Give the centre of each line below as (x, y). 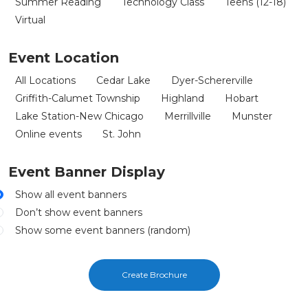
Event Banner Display (87, 172)
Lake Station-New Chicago (79, 116)
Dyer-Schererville (212, 80)
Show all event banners (71, 194)
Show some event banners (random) (103, 230)
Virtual (30, 20)
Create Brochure (154, 274)
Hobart (242, 98)
